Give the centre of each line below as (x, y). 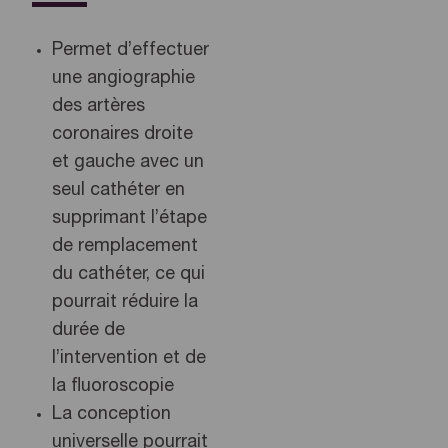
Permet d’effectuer (130, 50)
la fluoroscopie (113, 386)
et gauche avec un (128, 162)
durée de (88, 330)
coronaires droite (122, 134)
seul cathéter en (118, 190)
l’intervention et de (129, 358)
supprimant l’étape (129, 218)
